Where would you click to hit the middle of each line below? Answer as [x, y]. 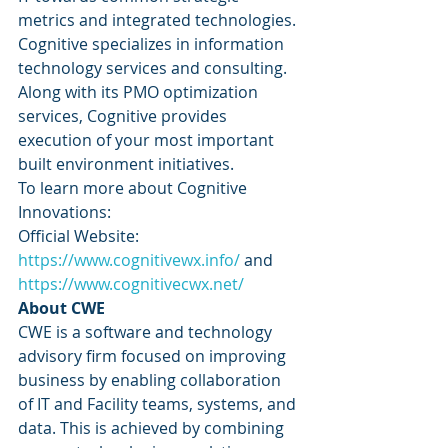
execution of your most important [148, 140]
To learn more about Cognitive [134, 188]
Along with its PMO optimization [140, 92]
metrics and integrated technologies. [159, 20]
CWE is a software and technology [147, 332]
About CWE [61, 308]
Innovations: [66, 212]
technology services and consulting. [154, 68]
